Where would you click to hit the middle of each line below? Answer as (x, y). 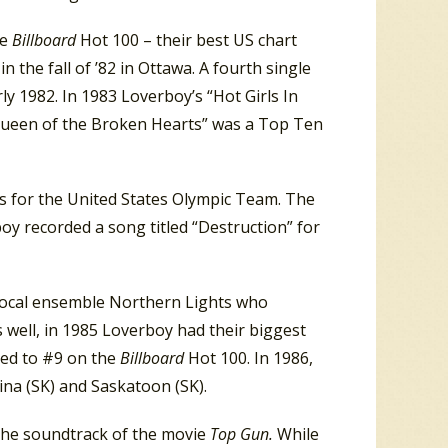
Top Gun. (241, 433)
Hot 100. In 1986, (250, 358)
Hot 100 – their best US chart (188, 39)
